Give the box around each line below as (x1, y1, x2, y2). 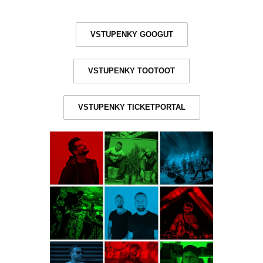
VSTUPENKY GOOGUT (90, 30, 173, 39)
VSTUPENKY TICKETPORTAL (77, 103, 186, 112)
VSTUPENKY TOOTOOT (88, 66, 175, 76)
